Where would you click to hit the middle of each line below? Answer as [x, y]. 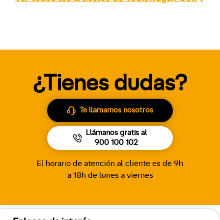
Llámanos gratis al [116, 133]
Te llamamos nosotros [116, 110]
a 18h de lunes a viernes [110, 175]
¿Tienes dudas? [110, 83]
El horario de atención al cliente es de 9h [110, 163]
